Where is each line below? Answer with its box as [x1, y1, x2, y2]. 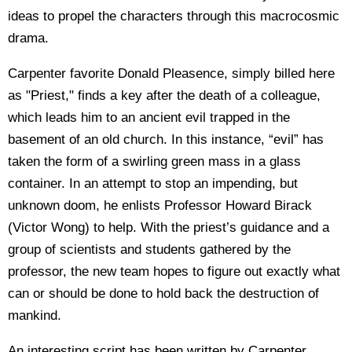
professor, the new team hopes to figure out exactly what [8, 264, 340, 279]
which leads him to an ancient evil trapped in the [8, 110, 290, 125]
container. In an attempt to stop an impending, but [8, 176, 298, 191]
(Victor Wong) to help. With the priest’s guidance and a [8, 220, 329, 235]
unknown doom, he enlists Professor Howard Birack [8, 198, 312, 213]
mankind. [8, 308, 61, 323]
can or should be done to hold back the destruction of [8, 286, 319, 301]
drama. [8, 31, 49, 46]
